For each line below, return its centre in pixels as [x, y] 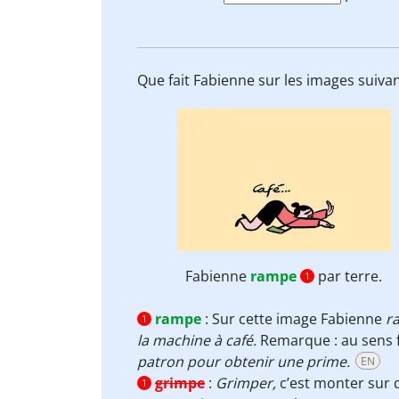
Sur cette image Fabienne [299, 319]
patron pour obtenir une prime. [244, 362]
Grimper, [246, 383]
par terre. [349, 276]
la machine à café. [199, 340]
